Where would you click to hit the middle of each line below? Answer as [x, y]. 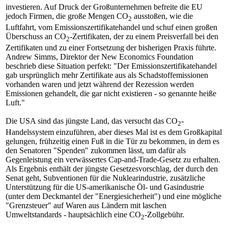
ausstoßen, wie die [162, 16]
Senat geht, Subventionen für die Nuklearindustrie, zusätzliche [105, 178]
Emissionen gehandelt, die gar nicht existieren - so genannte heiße [111, 93]
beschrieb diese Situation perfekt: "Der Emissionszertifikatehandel [111, 66]
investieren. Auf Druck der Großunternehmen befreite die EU [104, 7]
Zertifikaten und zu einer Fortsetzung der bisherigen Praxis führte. [111, 47]
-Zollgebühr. [164, 215]
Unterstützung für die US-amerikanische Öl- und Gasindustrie [105, 187]
